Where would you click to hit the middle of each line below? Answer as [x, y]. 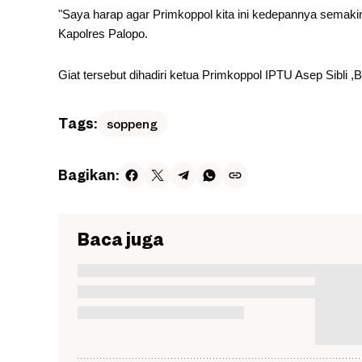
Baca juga [121, 240]
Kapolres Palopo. [103, 34]
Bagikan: [88, 175]
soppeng [132, 123]
